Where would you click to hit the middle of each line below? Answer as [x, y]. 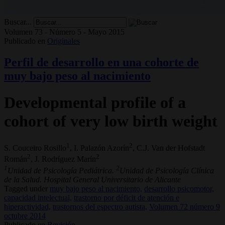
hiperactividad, [27, 206]
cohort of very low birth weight [111, 121]
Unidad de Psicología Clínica [167, 170]
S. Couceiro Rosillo [35, 148]
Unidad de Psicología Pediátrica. [62, 170]
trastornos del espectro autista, [100, 206]
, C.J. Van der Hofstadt [169, 148]
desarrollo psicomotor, [179, 188]
